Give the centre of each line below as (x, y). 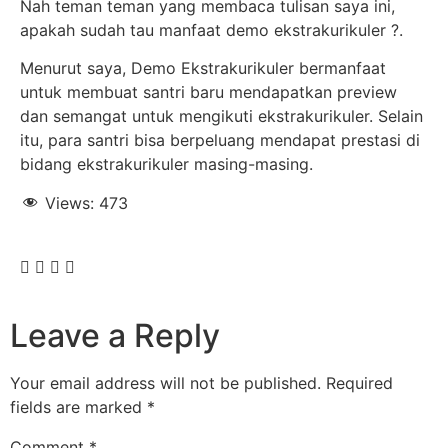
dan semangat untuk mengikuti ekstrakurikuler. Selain (221, 116)
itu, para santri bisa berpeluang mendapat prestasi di (220, 140)
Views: (69, 202)
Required (359, 382)
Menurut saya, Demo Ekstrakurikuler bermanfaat (203, 68)
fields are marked (78, 406)
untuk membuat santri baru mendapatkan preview (208, 92)
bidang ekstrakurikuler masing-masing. (166, 164)
